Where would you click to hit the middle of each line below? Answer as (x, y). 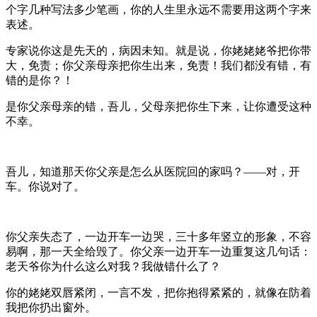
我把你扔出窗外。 (51, 307)
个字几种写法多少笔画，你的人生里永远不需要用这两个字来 (158, 9)
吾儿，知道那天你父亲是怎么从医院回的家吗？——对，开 (153, 171)
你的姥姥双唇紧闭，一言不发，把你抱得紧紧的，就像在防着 (158, 292)
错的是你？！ (40, 80)
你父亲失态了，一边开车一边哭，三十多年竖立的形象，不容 (158, 236)
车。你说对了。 (45, 186)
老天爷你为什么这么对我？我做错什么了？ (113, 266)
